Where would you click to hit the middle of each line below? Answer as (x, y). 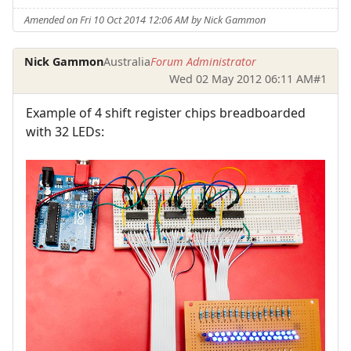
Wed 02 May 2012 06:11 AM (241, 79)
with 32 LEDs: (65, 131)
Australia (127, 62)
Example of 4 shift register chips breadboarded (166, 112)
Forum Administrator (204, 62)
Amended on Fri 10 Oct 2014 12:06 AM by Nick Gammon (145, 20)
